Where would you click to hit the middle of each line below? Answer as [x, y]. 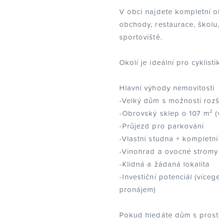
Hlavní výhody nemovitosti [167, 88]
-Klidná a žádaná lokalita [165, 164]
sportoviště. [141, 37]
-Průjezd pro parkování [162, 126]
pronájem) [138, 189]
